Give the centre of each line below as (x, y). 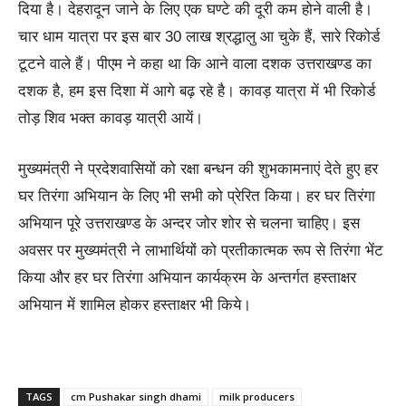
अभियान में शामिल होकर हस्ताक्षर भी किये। (135, 304)
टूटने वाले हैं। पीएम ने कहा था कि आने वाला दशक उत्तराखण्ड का (195, 63)
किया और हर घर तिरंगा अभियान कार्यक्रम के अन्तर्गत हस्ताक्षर (187, 277)
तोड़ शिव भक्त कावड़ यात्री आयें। (111, 118)
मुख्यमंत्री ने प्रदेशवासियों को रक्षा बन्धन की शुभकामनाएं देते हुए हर (198, 169)
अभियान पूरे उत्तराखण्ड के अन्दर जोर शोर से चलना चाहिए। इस (189, 223)
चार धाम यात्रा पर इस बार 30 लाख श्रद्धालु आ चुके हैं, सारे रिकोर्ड (199, 36)
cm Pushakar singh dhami (136, 396)
